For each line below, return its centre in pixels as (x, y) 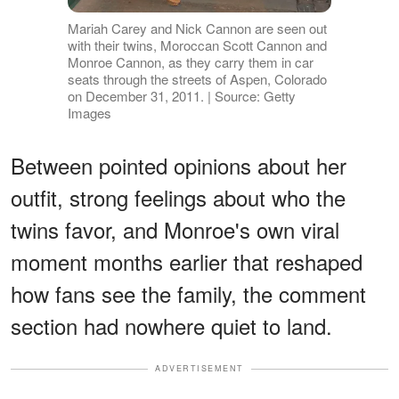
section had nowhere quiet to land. (171, 326)
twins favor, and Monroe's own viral (175, 230)
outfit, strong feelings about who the (178, 198)
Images (89, 113)
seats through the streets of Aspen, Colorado (197, 79)
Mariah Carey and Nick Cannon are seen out (197, 28)
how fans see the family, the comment (188, 294)
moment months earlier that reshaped (187, 262)
